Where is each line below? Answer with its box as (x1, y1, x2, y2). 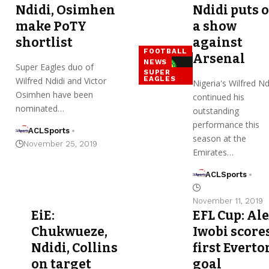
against (192, 34, 243, 50)
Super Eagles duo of (16, 61, 94, 73)
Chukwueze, (31, 223, 107, 240)
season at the (192, 132, 246, 144)
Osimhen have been (16, 88, 94, 100)
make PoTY (16, 18, 87, 34)
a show (192, 18, 237, 34)
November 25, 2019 (23, 139, 98, 148)
